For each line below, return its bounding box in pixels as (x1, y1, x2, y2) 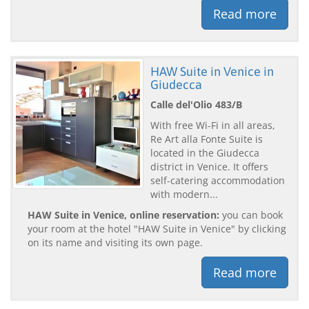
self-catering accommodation (150, 173, 285, 187)
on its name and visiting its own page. (28, 235, 203, 249)
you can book (219, 208, 283, 221)
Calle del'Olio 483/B (150, 97, 242, 111)
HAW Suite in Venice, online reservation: (28, 208, 219, 221)
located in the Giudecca (150, 146, 259, 159)
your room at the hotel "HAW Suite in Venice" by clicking (28, 221, 286, 235)
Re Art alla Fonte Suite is (150, 132, 263, 146)
